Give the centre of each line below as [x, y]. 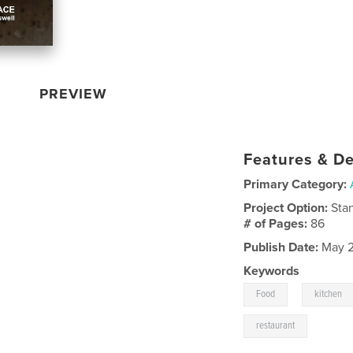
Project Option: [288, 208]
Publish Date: [281, 247]
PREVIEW [74, 93]
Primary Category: [295, 184]
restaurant [276, 325]
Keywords [272, 271]
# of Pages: [277, 223]
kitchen [329, 294]
